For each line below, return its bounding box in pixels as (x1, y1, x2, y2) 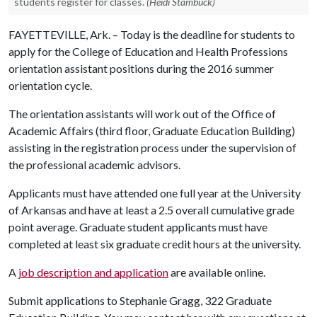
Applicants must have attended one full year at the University (8, 186, 301, 200)
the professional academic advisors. (8, 158, 183, 171)
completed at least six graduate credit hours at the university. (8, 237, 303, 250)
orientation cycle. (8, 79, 94, 92)
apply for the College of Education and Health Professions (8, 45, 288, 58)
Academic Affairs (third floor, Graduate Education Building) (8, 124, 295, 137)
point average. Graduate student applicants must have (8, 220, 267, 234)
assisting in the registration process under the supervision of (8, 141, 296, 154)
